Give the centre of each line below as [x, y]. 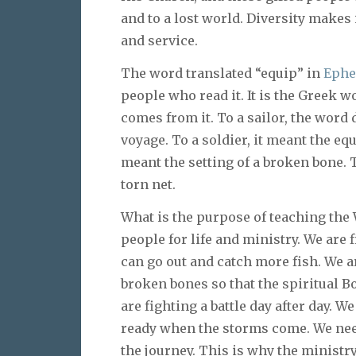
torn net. [148, 184]
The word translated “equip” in [222, 73]
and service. [159, 41]
